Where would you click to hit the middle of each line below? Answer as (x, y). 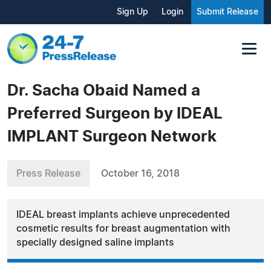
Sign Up (132, 12)
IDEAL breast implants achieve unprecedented (123, 214)
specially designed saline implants (95, 242)
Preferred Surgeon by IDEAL (115, 113)
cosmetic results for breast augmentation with (123, 228)
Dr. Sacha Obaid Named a (104, 90)
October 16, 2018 (140, 173)
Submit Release (227, 12)
